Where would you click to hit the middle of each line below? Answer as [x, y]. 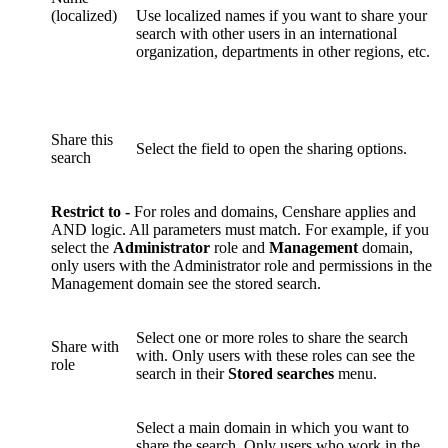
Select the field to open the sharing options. [271, 148]
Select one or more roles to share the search [272, 337]
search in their [182, 373]
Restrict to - [92, 211]
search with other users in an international [266, 33]
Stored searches [281, 373]
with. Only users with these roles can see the [275, 355]
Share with [85, 346]
